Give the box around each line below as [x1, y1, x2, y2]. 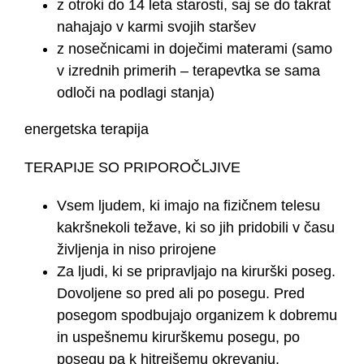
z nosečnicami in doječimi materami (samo [57, 41, 332, 58]
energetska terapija [24, 121, 149, 138]
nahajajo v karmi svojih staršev [57, 19, 256, 36]
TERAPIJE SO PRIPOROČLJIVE [24, 159, 240, 176]
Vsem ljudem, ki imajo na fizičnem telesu [57, 197, 320, 214]
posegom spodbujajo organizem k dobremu [57, 307, 337, 324]
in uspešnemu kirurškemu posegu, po [57, 329, 300, 346]
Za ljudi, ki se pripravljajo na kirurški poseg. [57, 263, 336, 280]
